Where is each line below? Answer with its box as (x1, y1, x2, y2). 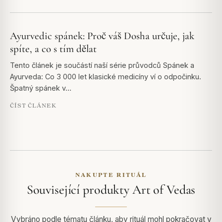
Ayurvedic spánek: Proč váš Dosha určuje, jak (10, 30, 194, 43)
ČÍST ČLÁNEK (10, 102, 56, 109)
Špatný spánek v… (10, 84, 71, 93)
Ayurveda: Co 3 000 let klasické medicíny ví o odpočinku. (10, 72, 201, 81)
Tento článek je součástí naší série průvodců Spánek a (10, 61, 194, 70)
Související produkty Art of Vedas (26, 182, 196, 198)
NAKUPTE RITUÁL (75, 171, 147, 178)
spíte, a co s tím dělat (10, 43, 97, 55)
